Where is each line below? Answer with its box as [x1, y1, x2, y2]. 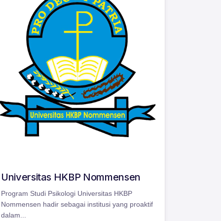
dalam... [1, 211, 26, 220]
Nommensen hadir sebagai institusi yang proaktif [1, 200, 153, 209]
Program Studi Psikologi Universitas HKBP [1, 189, 132, 198]
